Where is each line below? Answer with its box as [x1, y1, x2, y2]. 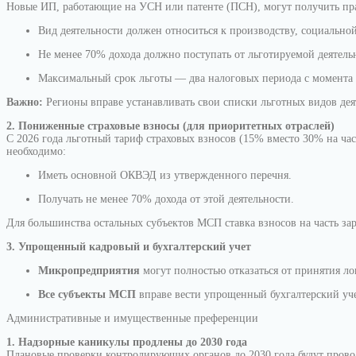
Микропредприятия [38, 265, 140, 277]
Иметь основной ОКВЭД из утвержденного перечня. [38, 169, 292, 181]
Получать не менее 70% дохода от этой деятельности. [38, 193, 294, 205]
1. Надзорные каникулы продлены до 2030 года [6, 336, 247, 348]
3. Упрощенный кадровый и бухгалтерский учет [6, 241, 251, 253]
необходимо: [6, 145, 66, 157]
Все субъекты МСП [38, 288, 136, 300]
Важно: [6, 96, 43, 108]
